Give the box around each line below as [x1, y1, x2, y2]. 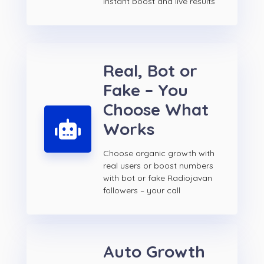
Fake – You [103, 80, 188, 101]
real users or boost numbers [103, 160, 213, 171]
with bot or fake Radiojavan [103, 173, 212, 184]
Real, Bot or [103, 60, 197, 81]
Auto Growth [103, 241, 205, 262]
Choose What [103, 99, 209, 120]
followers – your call [103, 185, 180, 196]
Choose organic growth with [103, 148, 214, 159]
